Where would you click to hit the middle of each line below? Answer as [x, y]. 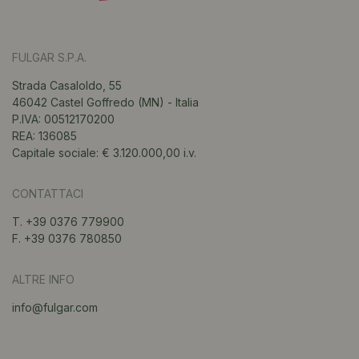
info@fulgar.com [55, 307]
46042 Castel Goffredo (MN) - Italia [105, 102]
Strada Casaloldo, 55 [67, 85]
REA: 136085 [44, 135]
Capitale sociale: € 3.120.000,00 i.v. [104, 152]
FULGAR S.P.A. [49, 57]
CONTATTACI [48, 193]
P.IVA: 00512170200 [63, 119]
